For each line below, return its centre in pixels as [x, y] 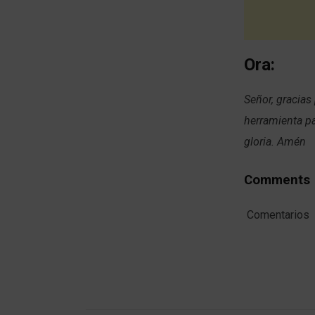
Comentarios [277, 214]
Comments [277, 180]
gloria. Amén [275, 141]
